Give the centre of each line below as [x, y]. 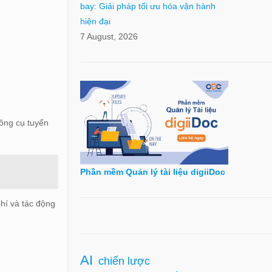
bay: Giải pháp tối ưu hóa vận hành [148, 6]
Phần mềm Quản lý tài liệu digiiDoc [152, 172]
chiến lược [124, 260]
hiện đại [95, 22]
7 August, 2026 [109, 37]
